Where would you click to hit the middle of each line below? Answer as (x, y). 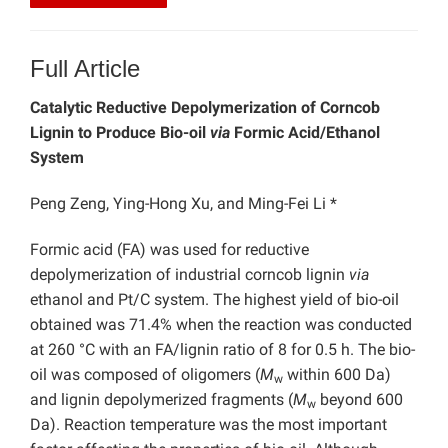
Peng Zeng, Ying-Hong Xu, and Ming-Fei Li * (183, 204)
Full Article (85, 69)
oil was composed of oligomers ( (145, 375)
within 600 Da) (337, 375)
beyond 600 (359, 400)
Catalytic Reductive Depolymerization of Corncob (205, 108)
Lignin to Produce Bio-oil (120, 133)
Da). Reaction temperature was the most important (208, 425)
